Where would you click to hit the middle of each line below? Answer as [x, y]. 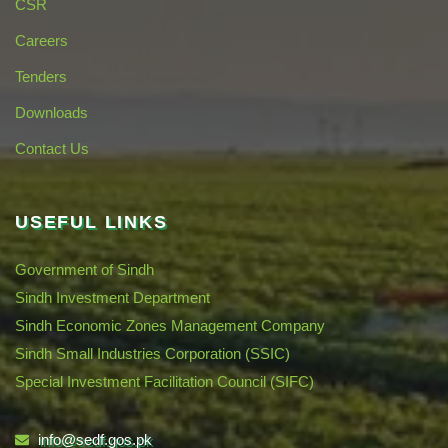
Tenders [41, 76]
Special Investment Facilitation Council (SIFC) [164, 381]
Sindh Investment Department [112, 297]
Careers [41, 40]
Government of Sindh [84, 269]
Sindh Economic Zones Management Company [170, 325]
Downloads [51, 112]
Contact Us [52, 148]
